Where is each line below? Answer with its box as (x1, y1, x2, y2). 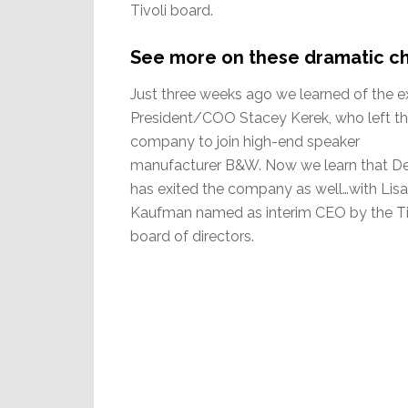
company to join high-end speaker (130, 133, 360, 150)
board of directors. (130, 228, 254, 245)
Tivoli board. (130, 2, 213, 19)
